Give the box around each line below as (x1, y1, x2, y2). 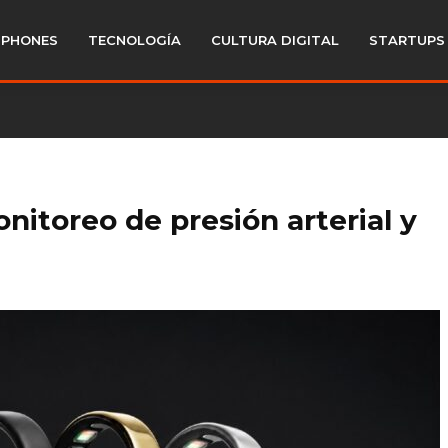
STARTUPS (369, 32, 445, 48)
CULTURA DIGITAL (211, 32, 339, 48)
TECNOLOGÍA (88, 32, 181, 48)
